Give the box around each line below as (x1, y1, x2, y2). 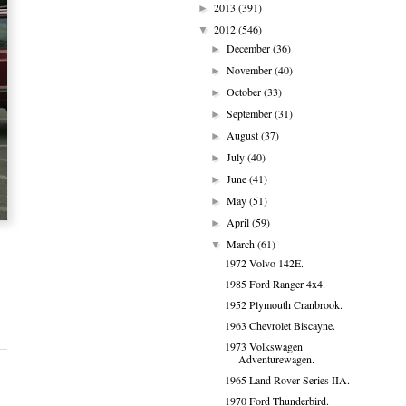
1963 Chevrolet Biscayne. (224, 318, 335, 333)
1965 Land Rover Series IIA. (224, 372, 350, 387)
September (227, 106, 275, 121)
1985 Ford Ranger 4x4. (224, 276, 325, 291)
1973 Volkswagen (224, 339, 303, 353)
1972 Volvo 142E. (224, 256, 304, 270)
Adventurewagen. (237, 352, 314, 366)
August (227, 128, 262, 142)
